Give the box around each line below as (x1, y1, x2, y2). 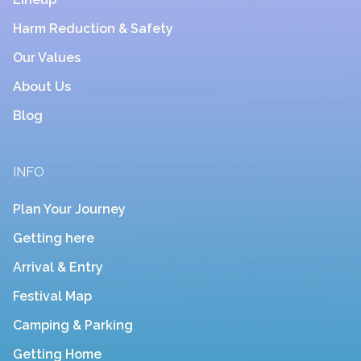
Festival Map (13, 288, 92, 305)
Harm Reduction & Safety (13, 21, 173, 37)
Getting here (13, 230, 94, 247)
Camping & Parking (13, 317, 133, 334)
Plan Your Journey (13, 201, 126, 218)
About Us (13, 79, 71, 95)
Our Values (13, 50, 81, 66)
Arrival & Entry (13, 259, 103, 276)
